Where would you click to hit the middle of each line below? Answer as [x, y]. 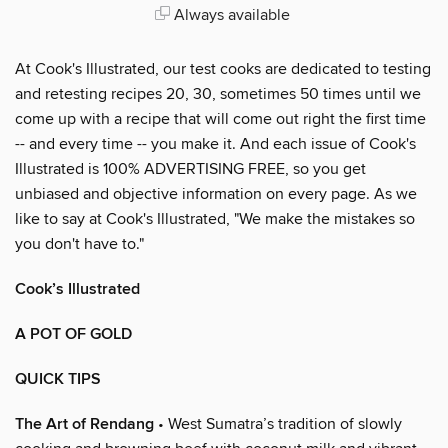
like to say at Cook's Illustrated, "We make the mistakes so [215, 218]
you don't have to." [79, 243]
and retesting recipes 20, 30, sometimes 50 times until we [218, 93]
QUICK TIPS [58, 379]
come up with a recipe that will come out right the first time [220, 118]
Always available [229, 14]
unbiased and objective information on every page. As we [216, 193]
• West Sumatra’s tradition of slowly [278, 423]
